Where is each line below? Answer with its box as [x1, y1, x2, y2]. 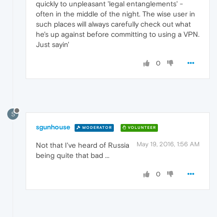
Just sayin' [36, 40, 69, 49]
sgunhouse [36, 123, 70, 131]
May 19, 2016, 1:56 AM [137, 140, 200, 148]
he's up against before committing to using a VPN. [36, 30, 200, 39]
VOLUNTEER [126, 125, 156, 130]
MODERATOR [81, 125, 112, 130]
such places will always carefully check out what [36, 20, 191, 29]
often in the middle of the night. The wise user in [36, 10, 195, 18]
